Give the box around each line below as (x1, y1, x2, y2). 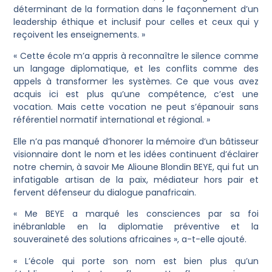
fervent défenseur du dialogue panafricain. (13, 186, 197, 199)
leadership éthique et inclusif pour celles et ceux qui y (13, 16, 259, 29)
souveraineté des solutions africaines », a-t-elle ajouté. (13, 233, 247, 246)
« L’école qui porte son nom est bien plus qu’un (13, 254, 259, 267)
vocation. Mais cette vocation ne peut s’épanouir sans (13, 101, 259, 114)
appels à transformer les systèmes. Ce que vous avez (13, 75, 259, 88)
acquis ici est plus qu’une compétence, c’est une (13, 88, 259, 101)
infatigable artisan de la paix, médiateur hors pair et (13, 173, 259, 186)
